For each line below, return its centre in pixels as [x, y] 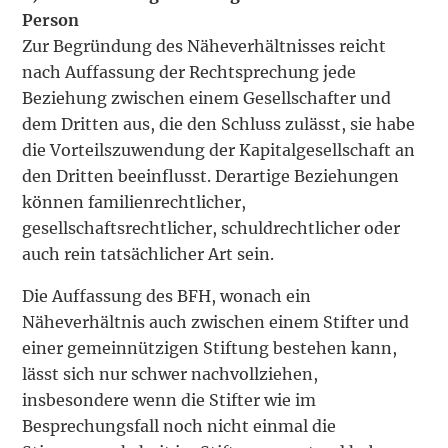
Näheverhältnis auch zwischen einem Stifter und [216, 322]
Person [51, 20]
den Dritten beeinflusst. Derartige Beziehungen [211, 176]
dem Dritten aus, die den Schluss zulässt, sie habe [219, 124]
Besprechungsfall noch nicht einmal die [179, 426]
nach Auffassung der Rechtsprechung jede [189, 72]
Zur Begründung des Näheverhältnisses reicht [204, 46]
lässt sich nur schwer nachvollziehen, [170, 374]
